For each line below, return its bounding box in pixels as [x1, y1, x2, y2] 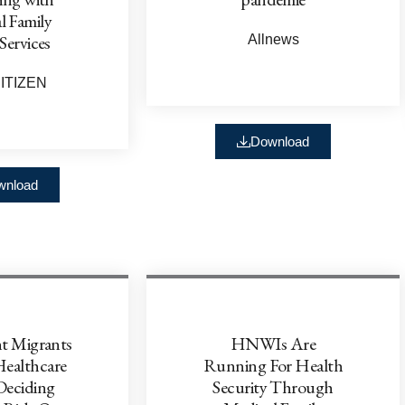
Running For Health [202, 353, 344, 377]
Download [250, 133, 309, 149]
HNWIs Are [230, 331, 316, 355]
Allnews [247, 31, 299, 47]
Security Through [212, 374, 334, 399]
